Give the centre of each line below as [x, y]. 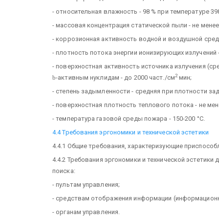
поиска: [64, 171]
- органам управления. [86, 212]
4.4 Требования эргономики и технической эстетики [131, 132]
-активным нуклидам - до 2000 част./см [115, 77]
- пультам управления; [86, 184]
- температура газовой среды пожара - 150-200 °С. [129, 118]
